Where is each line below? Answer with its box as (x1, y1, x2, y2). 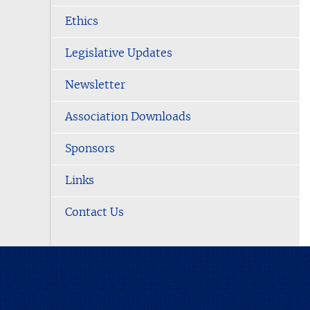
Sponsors (65, 143, 115, 154)
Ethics (65, 16, 98, 27)
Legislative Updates (65, 48, 172, 59)
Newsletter (65, 80, 125, 91)
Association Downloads (65, 111, 191, 122)
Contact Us (65, 207, 124, 218)
